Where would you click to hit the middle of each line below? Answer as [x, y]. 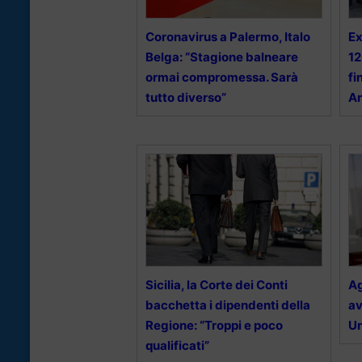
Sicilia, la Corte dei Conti [217, 284]
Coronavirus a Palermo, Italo [228, 36]
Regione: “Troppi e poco [214, 325]
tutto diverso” [186, 97]
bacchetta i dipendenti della [228, 305]
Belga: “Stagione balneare [222, 57]
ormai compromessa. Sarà [222, 77]
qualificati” [177, 345]
